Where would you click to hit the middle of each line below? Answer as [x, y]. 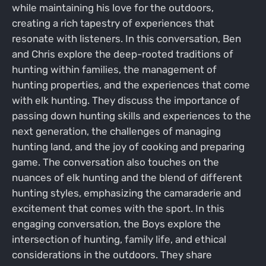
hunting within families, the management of [114, 69]
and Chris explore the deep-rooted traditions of [122, 54]
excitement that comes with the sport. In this [118, 208]
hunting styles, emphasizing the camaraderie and [126, 193]
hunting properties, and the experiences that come [131, 85]
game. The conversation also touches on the [115, 162]
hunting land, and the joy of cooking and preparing [128, 146]
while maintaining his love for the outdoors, [113, 7]
